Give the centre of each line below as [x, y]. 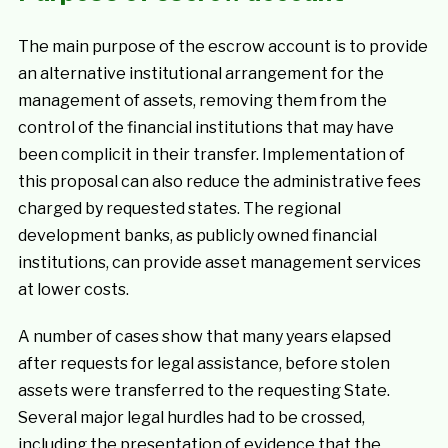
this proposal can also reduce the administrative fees [219, 181]
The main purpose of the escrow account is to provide [222, 46]
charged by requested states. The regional [179, 208]
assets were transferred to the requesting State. [203, 390]
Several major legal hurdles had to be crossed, [191, 417]
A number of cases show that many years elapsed [204, 336]
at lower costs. [73, 289]
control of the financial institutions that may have [205, 127]
